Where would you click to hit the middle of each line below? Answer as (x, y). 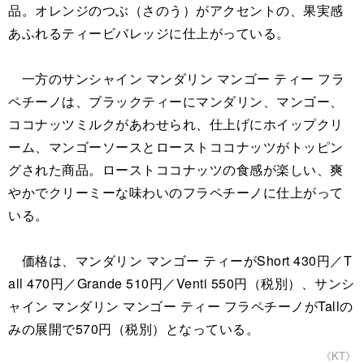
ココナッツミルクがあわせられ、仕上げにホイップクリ (176, 124)
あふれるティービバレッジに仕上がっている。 (149, 33)
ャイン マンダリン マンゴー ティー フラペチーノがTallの (181, 306)
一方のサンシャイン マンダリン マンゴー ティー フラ (176, 79)
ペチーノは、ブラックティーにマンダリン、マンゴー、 (176, 102)
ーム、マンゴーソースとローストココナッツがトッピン (176, 147)
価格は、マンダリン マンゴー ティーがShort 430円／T (180, 261)
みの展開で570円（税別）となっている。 (134, 329)
